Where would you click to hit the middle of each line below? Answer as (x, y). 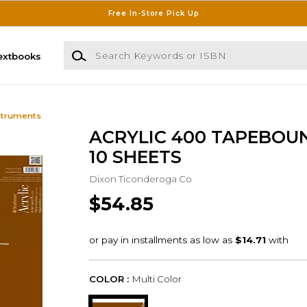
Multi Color (156, 279)
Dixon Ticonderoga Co (140, 179)
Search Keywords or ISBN (124, 48)
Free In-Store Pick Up (153, 13)
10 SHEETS (135, 157)
